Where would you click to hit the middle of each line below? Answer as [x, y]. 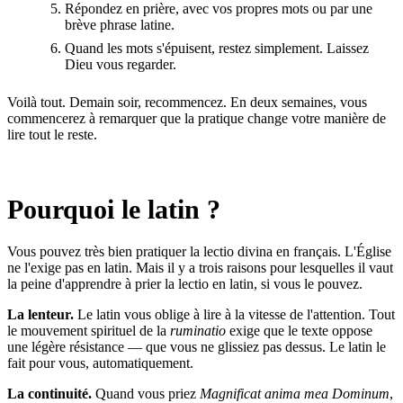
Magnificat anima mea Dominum [295, 393]
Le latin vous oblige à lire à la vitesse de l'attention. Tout [234, 314]
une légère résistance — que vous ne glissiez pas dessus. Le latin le [197, 346]
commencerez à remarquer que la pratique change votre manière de [197, 118]
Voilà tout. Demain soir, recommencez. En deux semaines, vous [187, 102]
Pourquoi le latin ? [114, 209]
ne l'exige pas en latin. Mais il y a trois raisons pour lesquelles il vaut [200, 267]
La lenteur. [40, 314]
